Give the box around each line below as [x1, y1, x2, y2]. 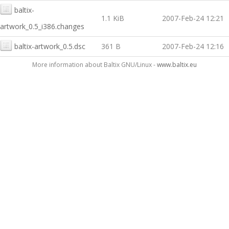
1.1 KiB [101, 13, 124, 23]
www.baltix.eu [157, 60, 197, 69]
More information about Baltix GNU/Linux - [32, 60, 157, 69]
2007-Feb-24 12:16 [162, 41, 224, 51]
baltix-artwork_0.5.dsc [14, 41, 85, 51]
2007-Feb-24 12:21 [162, 13, 224, 23]
